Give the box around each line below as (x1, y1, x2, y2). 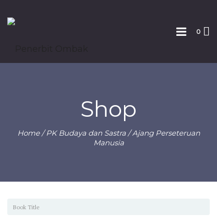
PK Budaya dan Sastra (46, 128, 126, 138)
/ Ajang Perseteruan (125, 128, 200, 138)
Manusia (93, 138, 124, 147)
